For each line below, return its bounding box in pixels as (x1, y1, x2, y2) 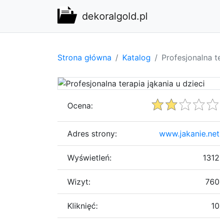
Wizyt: (67, 176, 90, 187)
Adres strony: (67, 128, 117, 138)
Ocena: (67, 100, 93, 110)
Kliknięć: (67, 200, 98, 211)
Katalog (122, 52, 151, 62)
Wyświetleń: (67, 152, 111, 163)
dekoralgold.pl (82, 10, 148, 22)
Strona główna (57, 52, 111, 62)
